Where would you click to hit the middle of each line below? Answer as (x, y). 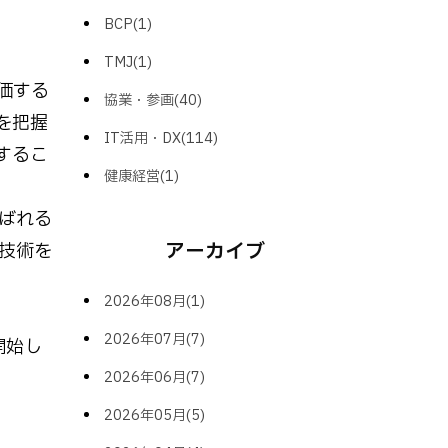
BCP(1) (127, 25)
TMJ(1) (127, 63)
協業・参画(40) (152, 101)
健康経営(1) (141, 177)
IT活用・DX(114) (160, 139)
